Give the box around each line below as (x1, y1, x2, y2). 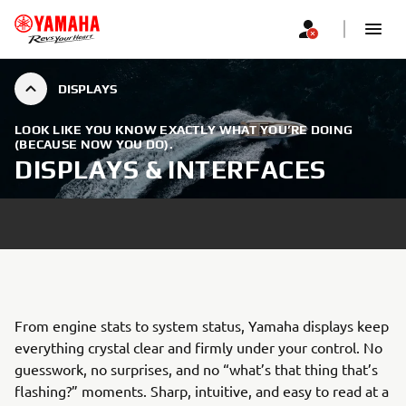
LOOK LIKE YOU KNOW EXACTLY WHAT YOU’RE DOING (14, 122, 353, 137)
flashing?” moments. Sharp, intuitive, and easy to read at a (14, 382, 389, 400)
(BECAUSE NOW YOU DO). (14, 137, 173, 151)
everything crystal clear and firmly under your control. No (14, 338, 382, 356)
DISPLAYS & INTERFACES (14, 155, 326, 184)
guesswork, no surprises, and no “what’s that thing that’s (14, 360, 378, 378)
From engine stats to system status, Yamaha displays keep (14, 316, 389, 334)
